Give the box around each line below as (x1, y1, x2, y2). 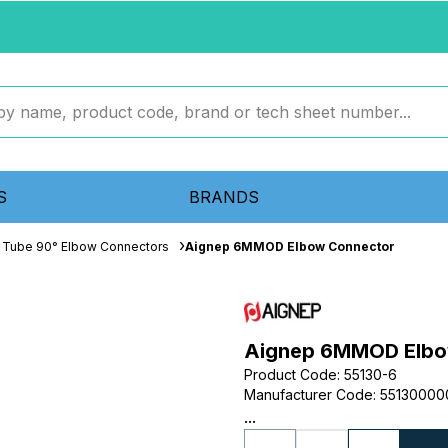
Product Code (244, 366, 337, 383)
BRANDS (188, 187, 259, 207)
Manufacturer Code (244, 386, 373, 403)
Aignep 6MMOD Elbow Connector (185, 239, 395, 254)
